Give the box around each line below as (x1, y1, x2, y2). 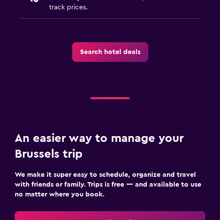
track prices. (49, 3, 88, 11)
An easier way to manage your (15, 132, 184, 144)
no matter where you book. (15, 191, 105, 198)
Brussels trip (15, 148, 82, 160)
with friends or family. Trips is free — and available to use (15, 181, 201, 188)
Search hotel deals (80, 48, 140, 55)
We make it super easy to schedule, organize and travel (15, 171, 196, 178)
